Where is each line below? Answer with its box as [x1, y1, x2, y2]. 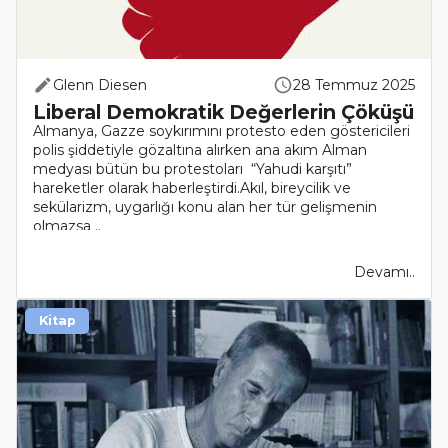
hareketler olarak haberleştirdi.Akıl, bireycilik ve [33, 179, 351, 197]
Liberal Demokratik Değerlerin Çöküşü [33, 100, 414, 124]
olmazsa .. [33, 217, 101, 235]
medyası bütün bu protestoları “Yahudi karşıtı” [33, 160, 352, 178]
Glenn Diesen [53, 76, 147, 94]
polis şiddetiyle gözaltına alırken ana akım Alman [33, 141, 367, 159]
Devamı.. [354, 263, 415, 281]
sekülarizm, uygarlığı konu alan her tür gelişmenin [33, 198, 377, 216]
